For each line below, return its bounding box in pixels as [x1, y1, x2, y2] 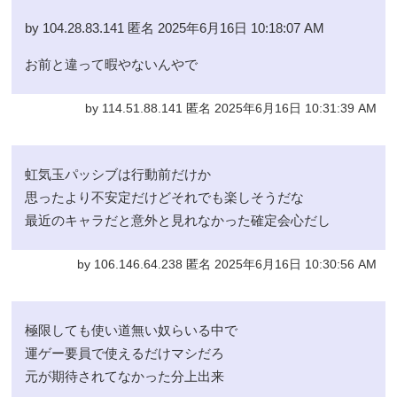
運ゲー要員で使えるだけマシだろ [25, 346, 225, 362]
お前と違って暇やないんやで [25, 57, 198, 73]
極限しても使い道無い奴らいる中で [25, 323, 238, 339]
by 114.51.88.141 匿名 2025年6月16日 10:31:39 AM [84, 102, 377, 116]
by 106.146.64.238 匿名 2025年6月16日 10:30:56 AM [76, 258, 377, 272]
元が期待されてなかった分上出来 [25, 369, 225, 385]
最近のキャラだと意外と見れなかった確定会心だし [25, 213, 331, 229]
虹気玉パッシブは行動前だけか [25, 167, 212, 183]
